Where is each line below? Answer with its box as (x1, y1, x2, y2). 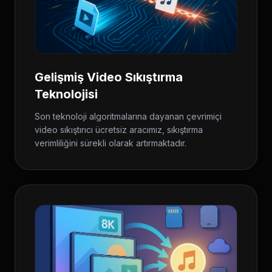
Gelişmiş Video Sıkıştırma (35, 70, 183, 84)
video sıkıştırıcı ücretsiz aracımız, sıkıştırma (35, 124, 203, 135)
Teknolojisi (35, 87, 98, 101)
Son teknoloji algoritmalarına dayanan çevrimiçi (35, 111, 222, 121)
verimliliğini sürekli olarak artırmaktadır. (35, 138, 186, 148)
